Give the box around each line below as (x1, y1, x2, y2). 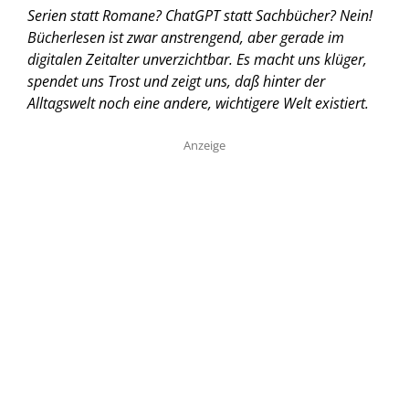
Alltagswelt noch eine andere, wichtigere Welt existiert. (27, 92, 369, 113)
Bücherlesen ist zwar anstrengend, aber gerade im (27, 26, 344, 47)
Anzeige (184, 136, 225, 153)
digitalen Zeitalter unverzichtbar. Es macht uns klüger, (27, 48, 367, 69)
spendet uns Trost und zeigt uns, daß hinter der (27, 70, 325, 91)
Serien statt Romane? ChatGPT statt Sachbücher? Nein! (27, 5, 372, 26)
